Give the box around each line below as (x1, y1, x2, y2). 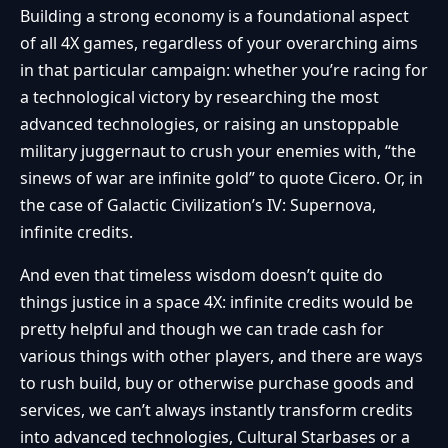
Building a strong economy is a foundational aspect (20, 5, 409, 28)
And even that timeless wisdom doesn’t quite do (20, 264, 383, 287)
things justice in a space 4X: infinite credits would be (20, 291, 413, 314)
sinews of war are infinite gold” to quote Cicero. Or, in (20, 167, 423, 190)
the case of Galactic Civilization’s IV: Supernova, (20, 194, 376, 217)
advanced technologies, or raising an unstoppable (20, 113, 399, 136)
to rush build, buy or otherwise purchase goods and (20, 372, 414, 395)
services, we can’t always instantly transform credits (20, 399, 413, 422)
